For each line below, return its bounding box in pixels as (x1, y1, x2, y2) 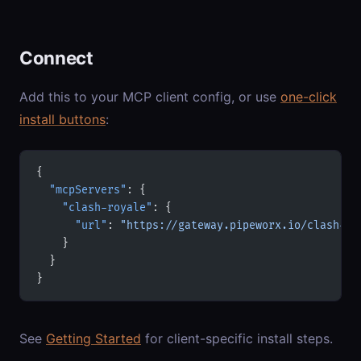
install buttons (19, 110, 106, 127)
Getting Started (46, 330, 141, 346)
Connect (19, 46, 93, 68)
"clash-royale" (36, 201, 152, 214)
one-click (280, 88, 337, 105)
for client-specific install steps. (141, 330, 333, 346)
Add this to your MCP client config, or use (19, 88, 280, 105)
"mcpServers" (36, 183, 127, 197)
